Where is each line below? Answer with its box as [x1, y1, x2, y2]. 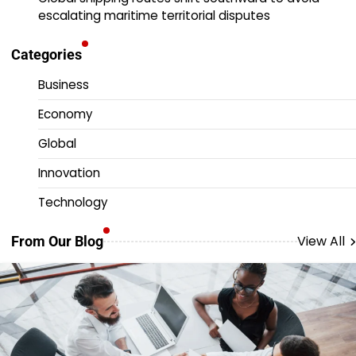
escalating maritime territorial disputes [38, 7, 270, 25]
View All [297, 231, 345, 250]
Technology [38, 194, 108, 211]
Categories [11, 46, 82, 64]
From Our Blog [11, 233, 103, 250]
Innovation [38, 164, 100, 182]
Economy [38, 106, 93, 123]
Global [38, 135, 76, 153]
